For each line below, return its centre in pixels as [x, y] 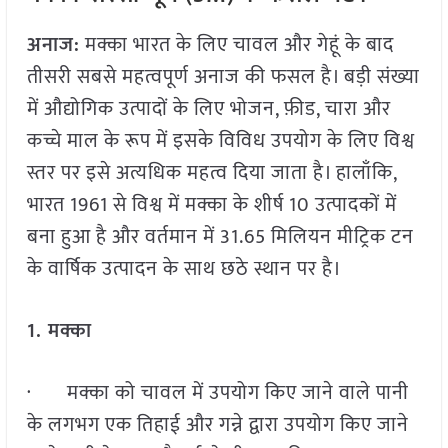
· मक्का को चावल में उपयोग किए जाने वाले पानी [217, 393]
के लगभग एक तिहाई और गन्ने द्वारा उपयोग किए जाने [217, 425]
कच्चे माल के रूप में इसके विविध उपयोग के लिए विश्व [220, 141]
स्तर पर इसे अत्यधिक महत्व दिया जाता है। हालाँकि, [211, 173]
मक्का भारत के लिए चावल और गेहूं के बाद [236, 45]
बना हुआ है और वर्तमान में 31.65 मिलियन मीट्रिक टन [220, 237]
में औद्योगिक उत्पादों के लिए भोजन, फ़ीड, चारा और [208, 109]
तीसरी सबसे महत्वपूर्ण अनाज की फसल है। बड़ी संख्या [223, 77]
